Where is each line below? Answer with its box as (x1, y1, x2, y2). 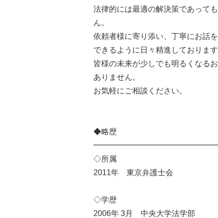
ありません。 (93, 73, 140, 82)
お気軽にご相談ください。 (93, 87, 187, 95)
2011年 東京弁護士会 (93, 168, 173, 177)
